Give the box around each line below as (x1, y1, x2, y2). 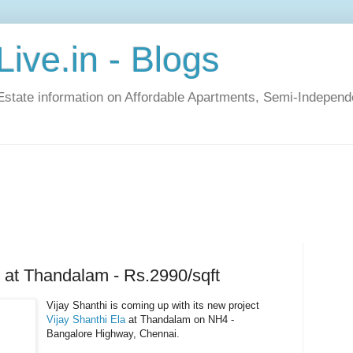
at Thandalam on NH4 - (125, 313, 235, 325)
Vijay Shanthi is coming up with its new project (46, 299, 260, 311)
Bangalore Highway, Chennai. (46, 327, 180, 340)
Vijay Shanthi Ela (46, 313, 126, 325)
